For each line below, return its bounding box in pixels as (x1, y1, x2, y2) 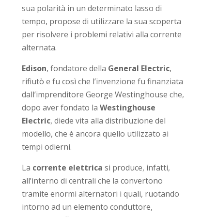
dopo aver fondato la (21, 102, 100, 113)
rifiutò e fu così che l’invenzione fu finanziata (21, 76, 183, 87)
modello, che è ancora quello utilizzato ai (21, 128, 169, 139)
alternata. (21, 42, 57, 53)
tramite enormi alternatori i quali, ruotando (21, 188, 179, 199)
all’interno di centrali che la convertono (21, 175, 163, 186)
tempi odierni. (21, 141, 72, 152)
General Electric (108, 62, 170, 74)
